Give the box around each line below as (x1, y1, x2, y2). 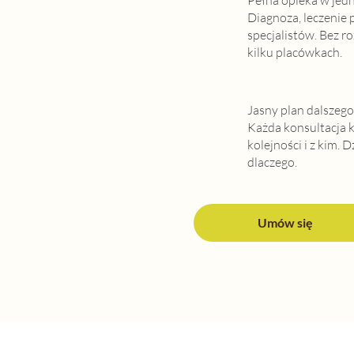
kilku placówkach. (247, 43, 342, 60)
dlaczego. (247, 154, 297, 171)
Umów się (258, 215, 314, 231)
